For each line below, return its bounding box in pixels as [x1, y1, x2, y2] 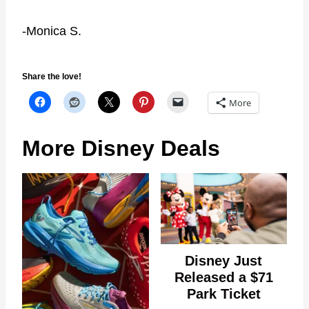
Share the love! [22, 71, 81, 81]
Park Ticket [186, 286, 261, 301]
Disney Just [185, 252, 263, 268]
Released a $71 [174, 269, 273, 285]
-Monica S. [22, 23, 81, 38]
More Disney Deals [22, 135, 220, 161]
